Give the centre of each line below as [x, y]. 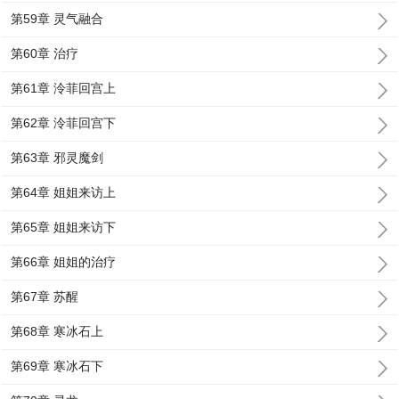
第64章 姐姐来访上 [64, 192]
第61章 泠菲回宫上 [64, 88]
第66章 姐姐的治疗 [64, 262]
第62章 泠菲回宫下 [64, 123]
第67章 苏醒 [45, 297]
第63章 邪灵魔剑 [57, 158]
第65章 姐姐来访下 [64, 227]
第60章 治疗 [45, 53]
